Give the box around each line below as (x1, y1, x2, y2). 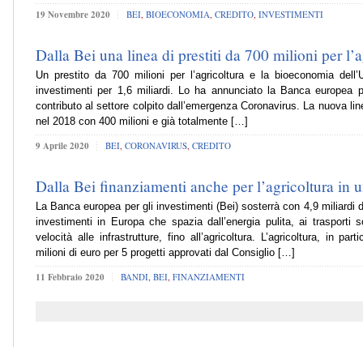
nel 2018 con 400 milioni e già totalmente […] (36, 115, 248, 128)
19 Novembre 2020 (36, 7, 110, 21)
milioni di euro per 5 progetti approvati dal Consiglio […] (36, 246, 295, 259)
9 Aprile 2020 (36, 139, 89, 152)
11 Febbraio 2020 (36, 270, 105, 284)
